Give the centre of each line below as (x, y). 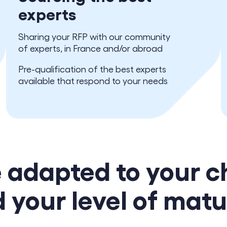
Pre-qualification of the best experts (92, 69)
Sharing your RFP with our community (94, 36)
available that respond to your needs (93, 80)
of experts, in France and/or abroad (90, 48)
